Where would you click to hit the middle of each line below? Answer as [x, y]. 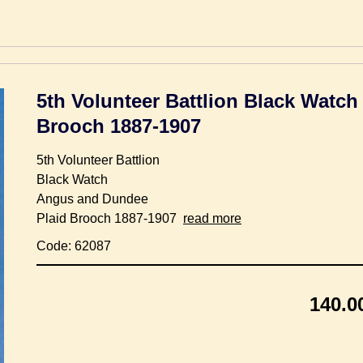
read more [212, 219]
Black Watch [72, 180]
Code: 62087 [74, 246]
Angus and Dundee [92, 199]
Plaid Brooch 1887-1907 [110, 219]
